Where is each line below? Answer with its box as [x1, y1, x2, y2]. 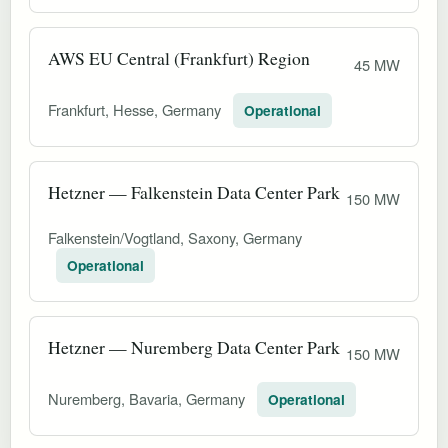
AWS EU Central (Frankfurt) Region [48, 45, 310, 70]
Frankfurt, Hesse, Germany [48, 98, 225, 120]
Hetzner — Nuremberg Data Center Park [48, 334, 340, 359]
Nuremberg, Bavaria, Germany [48, 387, 249, 409]
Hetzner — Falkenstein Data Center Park [48, 179, 340, 204]
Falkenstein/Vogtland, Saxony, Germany [48, 226, 302, 248]
